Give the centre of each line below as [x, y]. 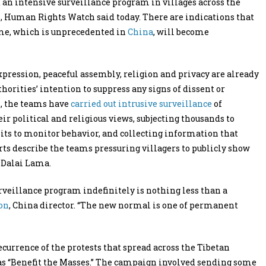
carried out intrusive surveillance [141, 104]
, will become [181, 32]
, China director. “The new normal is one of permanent [123, 205]
